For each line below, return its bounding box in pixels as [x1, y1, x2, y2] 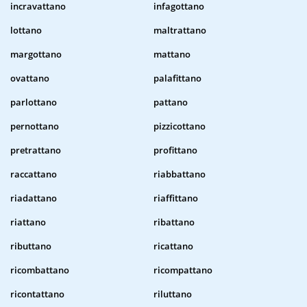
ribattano [153, 216, 195, 229]
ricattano [153, 240, 193, 253]
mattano [153, 48, 191, 61]
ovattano [10, 72, 49, 85]
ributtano [10, 240, 51, 253]
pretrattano [10, 144, 61, 157]
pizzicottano [153, 120, 206, 133]
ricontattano [10, 288, 64, 301]
